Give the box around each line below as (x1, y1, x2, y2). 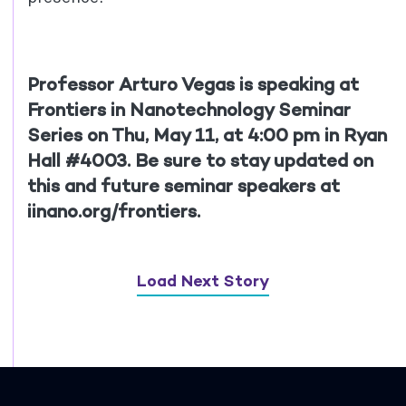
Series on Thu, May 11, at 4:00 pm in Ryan (27, 123, 387, 146)
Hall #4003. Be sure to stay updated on (27, 149, 373, 171)
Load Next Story (137, 270, 269, 291)
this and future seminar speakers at (27, 174, 340, 197)
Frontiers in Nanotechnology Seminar (27, 98, 351, 121)
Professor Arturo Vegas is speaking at (27, 72, 359, 95)
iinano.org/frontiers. (27, 199, 200, 222)
